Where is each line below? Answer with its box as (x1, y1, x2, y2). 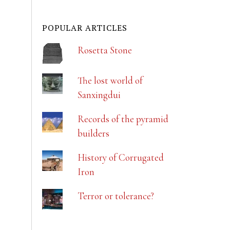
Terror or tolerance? (77, 190, 154, 202)
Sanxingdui (77, 89, 121, 101)
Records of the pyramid (77, 113, 168, 125)
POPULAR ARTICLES (42, 22, 127, 34)
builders (77, 127, 109, 140)
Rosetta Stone (77, 44, 132, 56)
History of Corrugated (77, 151, 164, 164)
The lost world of (77, 74, 143, 87)
